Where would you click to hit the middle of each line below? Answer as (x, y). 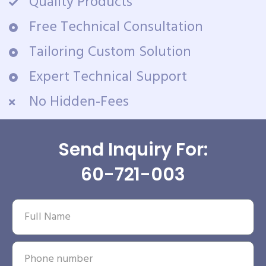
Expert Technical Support (108, 77)
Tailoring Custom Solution (110, 52)
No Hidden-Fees (79, 102)
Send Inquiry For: (133, 150)
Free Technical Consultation (116, 27)
